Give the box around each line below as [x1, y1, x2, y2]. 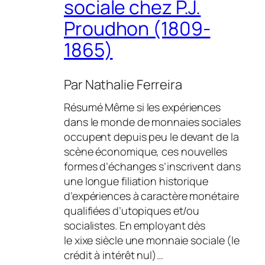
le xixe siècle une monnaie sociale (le [64, 233, 240, 248]
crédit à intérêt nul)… [64, 248, 163, 263]
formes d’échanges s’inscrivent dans [64, 159, 241, 174]
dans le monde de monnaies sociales [64, 115, 241, 130]
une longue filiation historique [64, 174, 208, 189]
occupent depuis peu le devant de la [64, 130, 239, 144]
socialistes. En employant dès [64, 218, 206, 233]
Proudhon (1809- [64, 15, 211, 41]
